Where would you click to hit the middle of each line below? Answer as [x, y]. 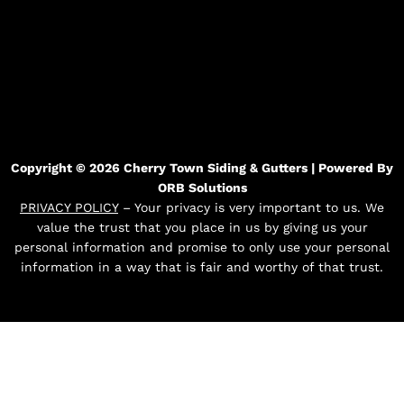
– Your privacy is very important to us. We [251, 208]
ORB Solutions [202, 188]
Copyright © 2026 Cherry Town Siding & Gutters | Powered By [202, 168]
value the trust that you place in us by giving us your [202, 228]
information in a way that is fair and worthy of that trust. [202, 267]
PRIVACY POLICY [69, 208]
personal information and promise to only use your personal [202, 248]
